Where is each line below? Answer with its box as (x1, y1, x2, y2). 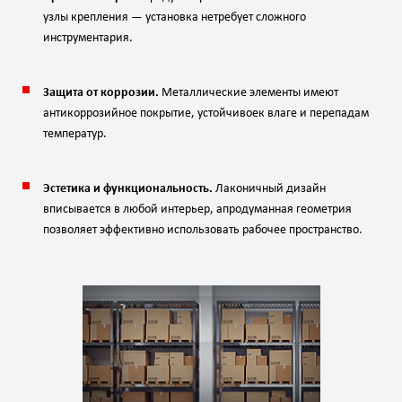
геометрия (293, 203, 352, 216)
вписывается (43, 203, 111, 216)
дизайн (284, 182, 326, 196)
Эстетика (43, 182, 91, 196)
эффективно (97, 223, 164, 237)
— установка (128, 11, 198, 24)
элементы (247, 86, 301, 100)
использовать (164, 223, 240, 237)
